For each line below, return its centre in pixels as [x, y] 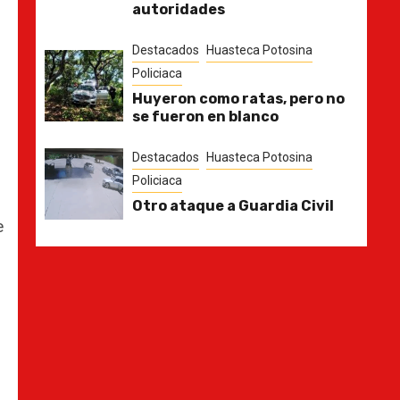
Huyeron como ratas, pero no [238, 99]
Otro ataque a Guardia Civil [233, 206]
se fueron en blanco [205, 117]
